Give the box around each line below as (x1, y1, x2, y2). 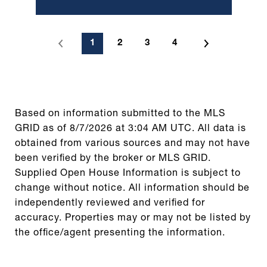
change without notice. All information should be (15, 184, 250, 194)
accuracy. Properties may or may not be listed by (15, 213, 251, 223)
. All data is (192, 124, 246, 134)
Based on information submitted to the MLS (15, 109, 225, 119)
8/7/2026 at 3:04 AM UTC (70, 124, 192, 134)
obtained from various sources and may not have (15, 139, 250, 149)
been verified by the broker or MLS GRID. (15, 154, 211, 164)
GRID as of (15, 124, 70, 134)
